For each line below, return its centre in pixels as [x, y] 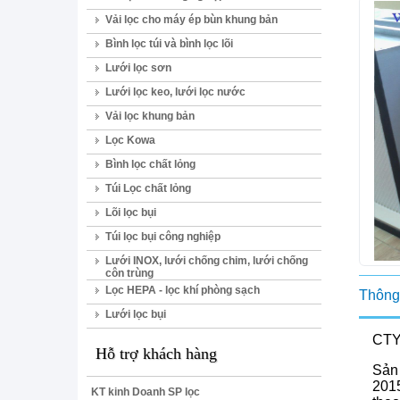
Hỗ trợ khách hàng [156, 354]
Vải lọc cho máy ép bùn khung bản [192, 20]
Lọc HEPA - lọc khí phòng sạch [183, 290]
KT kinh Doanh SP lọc [146, 392]
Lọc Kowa [130, 140]
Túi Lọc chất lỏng [148, 188]
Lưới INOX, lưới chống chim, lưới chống [207, 261]
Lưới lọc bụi [136, 314]
